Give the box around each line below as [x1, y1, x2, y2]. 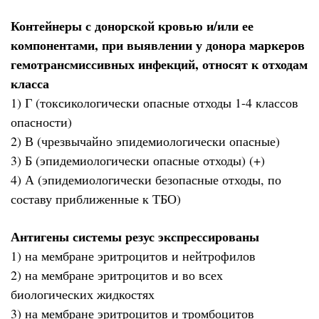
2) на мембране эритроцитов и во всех [11, 266, 223, 283]
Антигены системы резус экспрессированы [11, 226, 259, 246]
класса [11, 74, 49, 93]
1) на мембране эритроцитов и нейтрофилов [11, 246, 256, 264]
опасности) [11, 113, 72, 131]
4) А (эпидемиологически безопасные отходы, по [11, 171, 281, 189]
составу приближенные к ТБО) [11, 190, 181, 208]
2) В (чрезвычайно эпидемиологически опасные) [11, 132, 280, 150]
